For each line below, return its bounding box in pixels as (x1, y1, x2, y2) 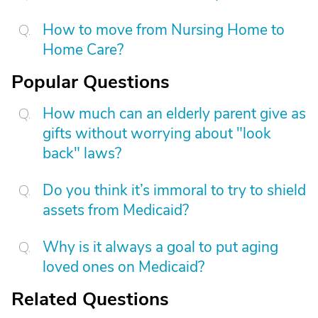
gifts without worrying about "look (43, 124, 271, 143)
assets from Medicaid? (43, 200, 189, 220)
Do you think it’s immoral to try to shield (43, 180, 306, 200)
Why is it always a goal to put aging (43, 237, 278, 257)
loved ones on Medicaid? (43, 257, 204, 277)
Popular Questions (11, 70, 170, 94)
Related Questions (11, 287, 169, 312)
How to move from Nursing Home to (43, 20, 285, 40)
